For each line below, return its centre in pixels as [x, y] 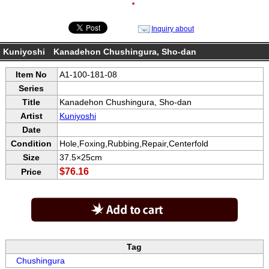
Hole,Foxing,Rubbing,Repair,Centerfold [134, 144]
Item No [32, 75]
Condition [32, 144]
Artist [31, 116]
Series [32, 89]
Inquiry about [173, 29]
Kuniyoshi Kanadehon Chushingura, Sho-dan [100, 52]
